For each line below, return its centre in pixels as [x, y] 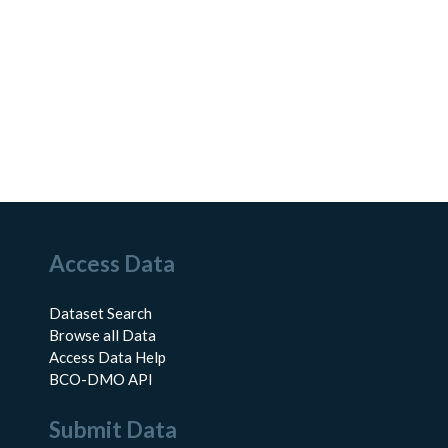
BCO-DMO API [100, 379]
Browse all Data [102, 335]
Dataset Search [100, 313]
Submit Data [112, 429]
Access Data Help [107, 357]
